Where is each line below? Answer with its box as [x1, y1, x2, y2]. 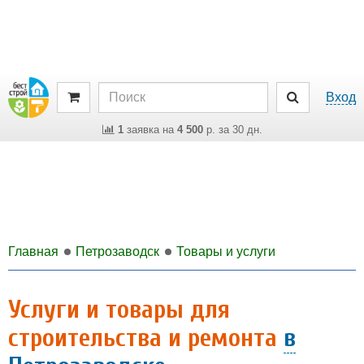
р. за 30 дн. [202, 123, 262, 136]
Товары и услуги [176, 245, 275, 258]
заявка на [123, 123, 177, 136]
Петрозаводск [76, 245, 159, 258]
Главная [8, 245, 58, 258]
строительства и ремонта [8, 323, 284, 353]
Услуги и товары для [8, 294, 230, 324]
